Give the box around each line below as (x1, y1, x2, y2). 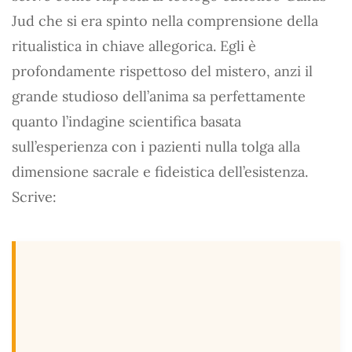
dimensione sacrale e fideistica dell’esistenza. (12, 163, 308, 181)
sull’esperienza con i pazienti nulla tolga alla (12, 137, 300, 156)
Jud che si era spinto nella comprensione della (12, 12, 318, 30)
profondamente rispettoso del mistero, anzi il (12, 62, 313, 80)
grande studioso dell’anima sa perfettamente (12, 87, 306, 105)
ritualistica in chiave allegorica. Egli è (12, 37, 256, 55)
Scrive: (12, 188, 57, 206)
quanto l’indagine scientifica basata (12, 112, 241, 130)
